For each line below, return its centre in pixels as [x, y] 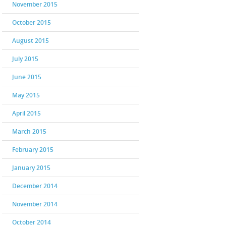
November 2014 [35, 204]
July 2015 [25, 59]
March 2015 [29, 131]
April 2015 [26, 113]
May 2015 [26, 95]
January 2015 [31, 168]
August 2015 [31, 41]
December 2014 [35, 186]
